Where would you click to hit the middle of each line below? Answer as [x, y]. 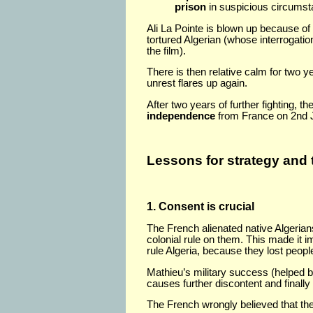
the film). [166, 51]
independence [181, 116]
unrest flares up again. [197, 83]
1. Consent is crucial [201, 206]
